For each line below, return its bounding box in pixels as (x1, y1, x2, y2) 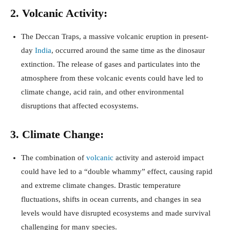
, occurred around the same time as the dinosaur (51, 46, 205, 55)
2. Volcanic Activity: (10, 7, 107, 20)
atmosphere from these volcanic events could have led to (21, 74, 203, 83)
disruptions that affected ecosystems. (21, 102, 139, 110)
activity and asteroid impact (113, 154, 204, 162)
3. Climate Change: (10, 128, 104, 141)
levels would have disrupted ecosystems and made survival (21, 209, 210, 218)
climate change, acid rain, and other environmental (21, 88, 184, 97)
